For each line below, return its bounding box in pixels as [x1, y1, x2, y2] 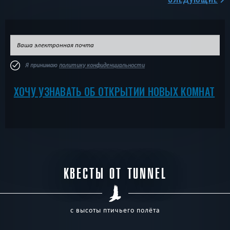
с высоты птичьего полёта [70, 206, 160, 215]
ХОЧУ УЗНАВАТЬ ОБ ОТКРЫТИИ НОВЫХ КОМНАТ [13, 84, 215, 100]
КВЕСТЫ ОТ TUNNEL [63, 165, 167, 183]
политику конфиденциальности [59, 62, 145, 69]
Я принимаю [25, 62, 59, 69]
